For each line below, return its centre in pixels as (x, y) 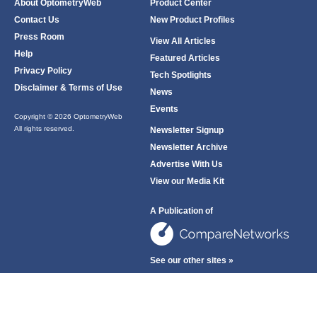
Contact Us (37, 20)
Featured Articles (185, 58)
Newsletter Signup (187, 130)
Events (165, 109)
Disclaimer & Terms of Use (68, 88)
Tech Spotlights (181, 75)
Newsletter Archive (189, 147)
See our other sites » (192, 260)
